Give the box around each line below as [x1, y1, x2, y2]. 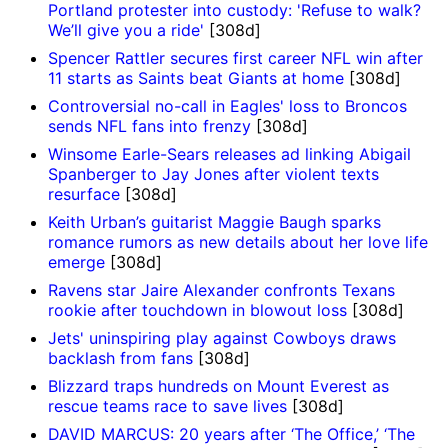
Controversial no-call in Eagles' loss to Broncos [48, 96, 407, 117]
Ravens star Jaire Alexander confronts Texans [48, 280, 395, 301]
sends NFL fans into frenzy [48, 116, 251, 137]
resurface [48, 184, 120, 205]
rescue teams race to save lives [48, 396, 287, 417]
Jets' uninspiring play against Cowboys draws [48, 328, 396, 349]
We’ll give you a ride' [48, 20, 204, 41]
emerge [48, 252, 105, 273]
